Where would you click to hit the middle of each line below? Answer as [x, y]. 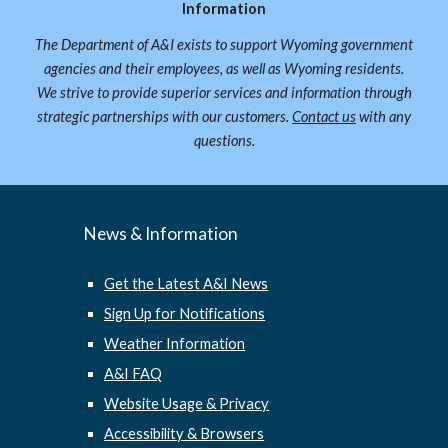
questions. [224, 140]
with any [383, 116]
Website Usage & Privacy [187, 403]
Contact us [324, 116]
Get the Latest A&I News [186, 283]
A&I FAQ [133, 373]
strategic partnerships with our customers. [164, 116]
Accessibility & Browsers [184, 433]
